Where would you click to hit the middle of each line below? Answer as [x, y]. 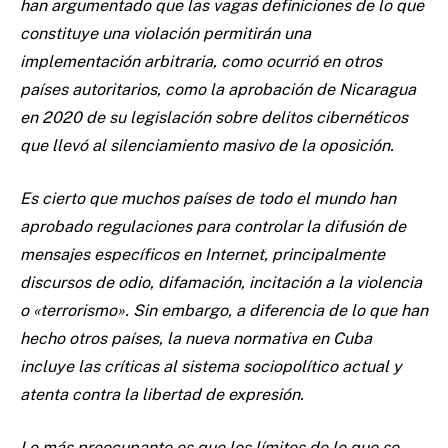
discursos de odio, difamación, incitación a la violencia [221, 283]
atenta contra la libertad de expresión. [162, 395]
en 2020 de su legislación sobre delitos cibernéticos [214, 118]
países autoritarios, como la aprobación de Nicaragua [218, 90]
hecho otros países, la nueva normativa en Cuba [196, 339]
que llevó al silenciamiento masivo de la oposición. [207, 146]
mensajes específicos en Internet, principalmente [202, 255]
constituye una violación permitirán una [165, 34]
